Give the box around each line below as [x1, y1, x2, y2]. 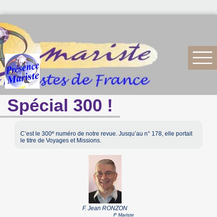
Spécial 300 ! [7, 95, 113, 116]
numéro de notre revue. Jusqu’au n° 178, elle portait [54, 130, 193, 138]
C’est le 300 [20, 130, 52, 138]
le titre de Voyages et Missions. [20, 137, 102, 144]
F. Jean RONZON [82, 204, 127, 212]
